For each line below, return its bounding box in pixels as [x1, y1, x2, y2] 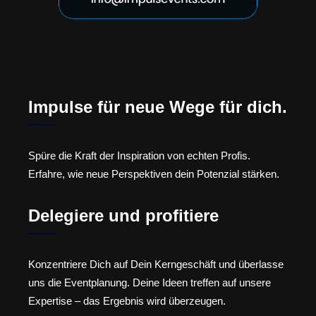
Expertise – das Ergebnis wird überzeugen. [28, 294, 226, 307]
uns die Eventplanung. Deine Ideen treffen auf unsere [28, 276, 271, 288]
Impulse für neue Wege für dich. [28, 97, 287, 117]
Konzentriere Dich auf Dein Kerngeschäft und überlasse [28, 257, 284, 270]
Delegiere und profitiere [28, 205, 219, 225]
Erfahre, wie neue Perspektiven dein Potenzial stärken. [28, 168, 279, 181]
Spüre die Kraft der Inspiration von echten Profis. [28, 150, 250, 162]
